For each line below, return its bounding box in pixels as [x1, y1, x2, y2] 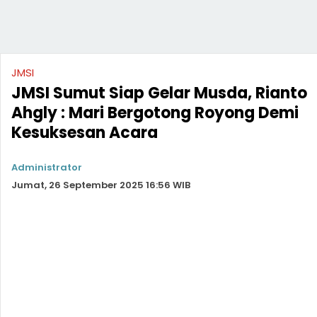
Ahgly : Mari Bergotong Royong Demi [11, 102, 299, 124]
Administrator [11, 161, 82, 174]
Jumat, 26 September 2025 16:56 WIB [11, 178, 190, 192]
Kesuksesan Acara [11, 122, 158, 144]
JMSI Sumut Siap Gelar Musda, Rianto [11, 82, 307, 104]
